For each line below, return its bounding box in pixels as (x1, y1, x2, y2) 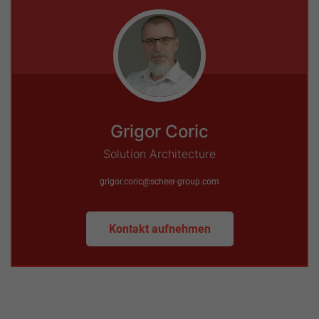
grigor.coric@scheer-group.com (100, 177, 219, 187)
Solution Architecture (103, 147, 216, 162)
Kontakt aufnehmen (108, 222, 211, 236)
